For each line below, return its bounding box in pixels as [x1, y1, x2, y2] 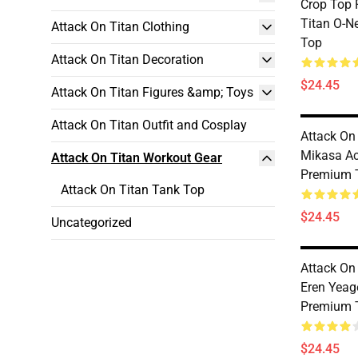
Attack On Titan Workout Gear [51, 150, 222, 165]
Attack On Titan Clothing [51, 19, 189, 34]
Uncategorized [51, 215, 132, 230]
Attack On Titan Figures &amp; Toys [51, 85, 253, 100]
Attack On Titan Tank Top [61, 182, 205, 197]
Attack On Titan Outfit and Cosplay [51, 117, 247, 133]
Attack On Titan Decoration [51, 52, 204, 67]
